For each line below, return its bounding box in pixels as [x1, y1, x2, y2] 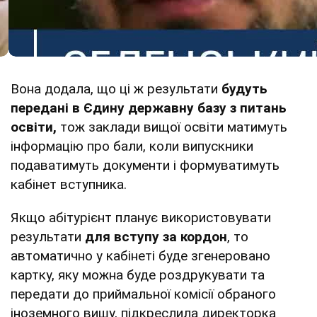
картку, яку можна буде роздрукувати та [11, 266, 265, 283]
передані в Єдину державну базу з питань [11, 99, 287, 116]
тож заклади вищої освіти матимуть [57, 118, 287, 135]
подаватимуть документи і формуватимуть [11, 156, 279, 173]
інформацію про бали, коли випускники [11, 137, 253, 154]
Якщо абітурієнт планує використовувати [11, 209, 271, 226]
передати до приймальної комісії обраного [11, 285, 276, 302]
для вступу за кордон [85, 228, 227, 245]
